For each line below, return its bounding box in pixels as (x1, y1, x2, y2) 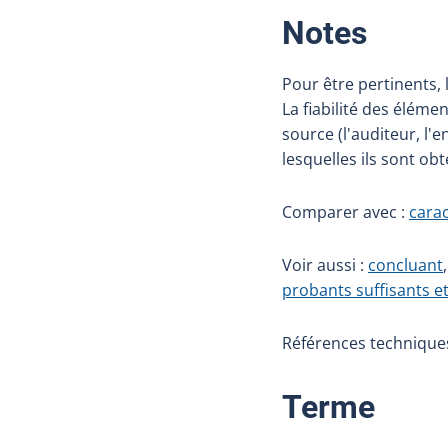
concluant (368, 254, 443, 276)
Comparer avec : (282, 201, 409, 223)
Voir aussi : (282, 254, 368, 276)
